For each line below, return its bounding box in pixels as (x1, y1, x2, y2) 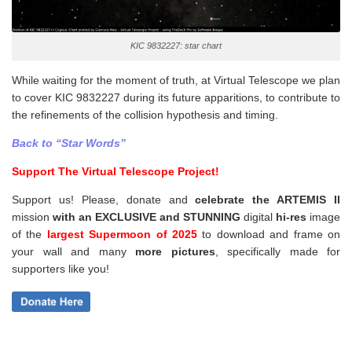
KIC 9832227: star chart (130, 41, 222, 51)
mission (12, 211, 53, 224)
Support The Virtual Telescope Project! (12, 165, 219, 178)
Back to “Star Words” (12, 137, 126, 150)
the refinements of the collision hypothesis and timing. (12, 108, 278, 122)
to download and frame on (202, 228, 341, 241)
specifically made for (218, 245, 340, 258)
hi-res (276, 211, 306, 224)
